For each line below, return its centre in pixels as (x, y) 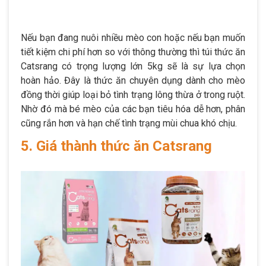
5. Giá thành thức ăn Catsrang (116, 146)
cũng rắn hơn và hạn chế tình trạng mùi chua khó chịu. (129, 123)
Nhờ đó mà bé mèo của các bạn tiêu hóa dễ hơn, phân (133, 109)
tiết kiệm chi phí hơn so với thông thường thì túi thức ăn (133, 52)
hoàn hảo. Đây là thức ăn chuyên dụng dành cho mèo (133, 81)
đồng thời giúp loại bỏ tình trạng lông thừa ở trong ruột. (133, 95)
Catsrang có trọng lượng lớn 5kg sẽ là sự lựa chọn (133, 66)
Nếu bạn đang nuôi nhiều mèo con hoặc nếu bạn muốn (133, 38)
